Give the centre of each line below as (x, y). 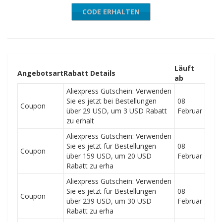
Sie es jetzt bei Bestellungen (111, 101)
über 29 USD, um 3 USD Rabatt (117, 111)
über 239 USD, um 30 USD (109, 201)
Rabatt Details (89, 73)
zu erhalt (80, 121)
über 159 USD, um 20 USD (109, 156)
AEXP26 (132, 12)
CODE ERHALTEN (111, 12)
